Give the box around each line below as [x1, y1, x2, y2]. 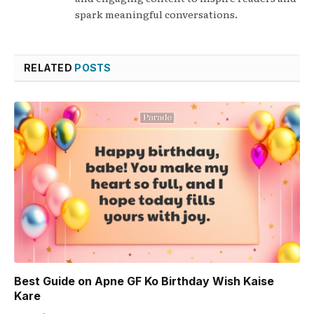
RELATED [24, 62, 75, 74]
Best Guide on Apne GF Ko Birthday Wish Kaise [14, 273, 274, 288]
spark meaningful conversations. [75, 7, 238, 22]
